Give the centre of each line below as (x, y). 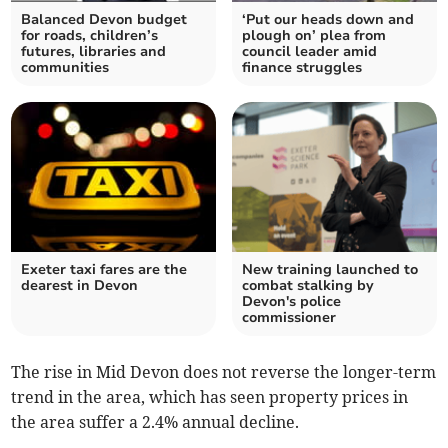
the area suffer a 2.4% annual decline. (155, 422)
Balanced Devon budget (104, 20)
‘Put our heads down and (328, 20)
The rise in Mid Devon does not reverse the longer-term (224, 372)
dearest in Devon (80, 286)
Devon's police (291, 302)
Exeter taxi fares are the (104, 270)
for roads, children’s (90, 36)
